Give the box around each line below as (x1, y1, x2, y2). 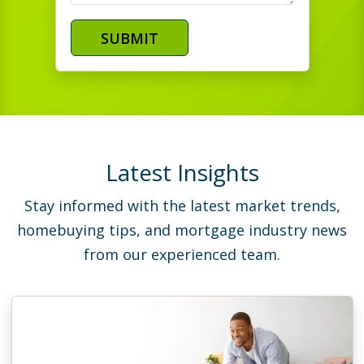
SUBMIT (100, 28, 158, 48)
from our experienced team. (84, 245, 280, 265)
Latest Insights (105, 157, 259, 188)
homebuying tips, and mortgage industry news (17, 220, 347, 240)
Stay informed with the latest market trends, (24, 196, 340, 216)
